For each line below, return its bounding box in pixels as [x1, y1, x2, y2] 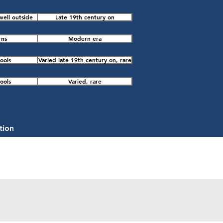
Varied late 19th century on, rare [38, 56, 131, 64]
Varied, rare [68, 77, 102, 85]
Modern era [68, 34, 102, 42]
